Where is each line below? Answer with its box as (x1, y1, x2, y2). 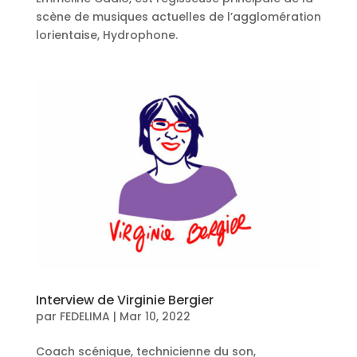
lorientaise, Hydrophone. (35, 26, 178, 43)
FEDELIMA (59, 308, 110, 324)
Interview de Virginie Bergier (35, 290, 214, 309)
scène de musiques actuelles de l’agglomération (35, 8, 321, 25)
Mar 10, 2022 (119, 308, 190, 324)
